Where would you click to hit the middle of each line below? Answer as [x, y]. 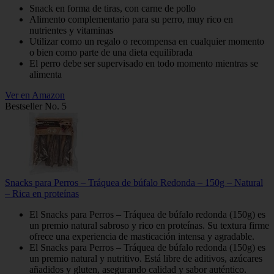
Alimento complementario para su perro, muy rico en [131, 20]
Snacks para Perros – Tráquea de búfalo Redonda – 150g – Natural [134, 183]
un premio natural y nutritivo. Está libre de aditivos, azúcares [146, 259]
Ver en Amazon [35, 95]
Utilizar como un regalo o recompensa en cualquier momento [147, 42]
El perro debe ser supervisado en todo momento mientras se [144, 64]
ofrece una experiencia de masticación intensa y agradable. [142, 237]
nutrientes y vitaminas [71, 31]
